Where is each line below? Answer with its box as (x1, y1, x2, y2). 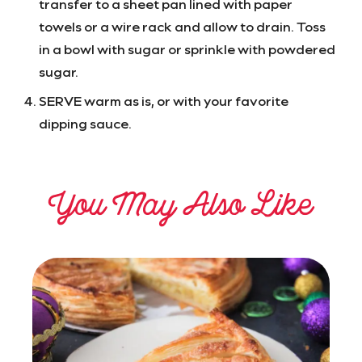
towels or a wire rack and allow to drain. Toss (39, 17, 326, 35)
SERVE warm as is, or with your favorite (39, 91, 288, 109)
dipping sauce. (39, 114, 132, 132)
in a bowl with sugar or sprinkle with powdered (39, 40, 335, 57)
